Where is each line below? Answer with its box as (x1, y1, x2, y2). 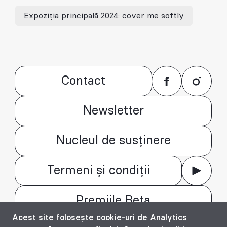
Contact (61, 75, 105, 87)
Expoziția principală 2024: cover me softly (24, 11, 184, 20)
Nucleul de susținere (56, 135, 171, 147)
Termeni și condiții (47, 165, 150, 177)
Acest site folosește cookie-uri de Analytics (12, 214, 187, 222)
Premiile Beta (76, 195, 150, 207)
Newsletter (83, 105, 144, 117)
